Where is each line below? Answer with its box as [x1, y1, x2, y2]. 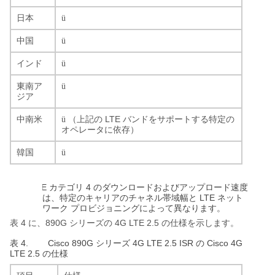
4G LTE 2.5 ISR [130, 238, 196, 248]
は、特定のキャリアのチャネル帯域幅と [42, 193, 197, 203]
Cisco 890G [48, 238, 96, 248]
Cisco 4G [204, 238, 242, 248]
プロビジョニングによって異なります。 [71, 203, 225, 213]
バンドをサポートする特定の [123, 114, 234, 124]
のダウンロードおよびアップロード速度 [93, 182, 248, 192]
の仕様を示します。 [161, 218, 239, 228]
